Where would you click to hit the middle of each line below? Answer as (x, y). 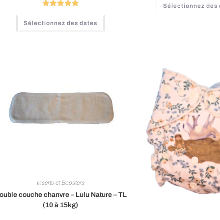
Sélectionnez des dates (61, 23)
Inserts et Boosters (60, 183)
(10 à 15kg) (61, 205)
